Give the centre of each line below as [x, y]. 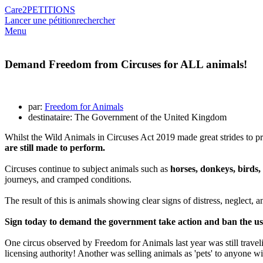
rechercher [96, 20]
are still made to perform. [55, 148]
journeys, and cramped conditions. [68, 180]
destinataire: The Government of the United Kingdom [127, 117]
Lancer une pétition [41, 20]
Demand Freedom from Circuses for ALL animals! [126, 64]
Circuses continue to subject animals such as [87, 169]
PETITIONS [51, 10]
